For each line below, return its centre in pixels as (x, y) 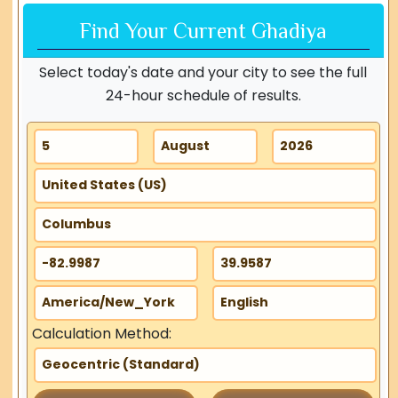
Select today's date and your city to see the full (203, 72)
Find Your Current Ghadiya (203, 30)
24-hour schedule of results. (203, 95)
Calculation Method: (102, 333)
